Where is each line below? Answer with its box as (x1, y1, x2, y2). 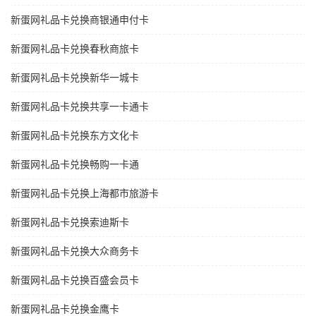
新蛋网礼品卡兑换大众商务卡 (11, 245, 139, 257)
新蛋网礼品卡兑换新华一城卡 (11, 72, 139, 84)
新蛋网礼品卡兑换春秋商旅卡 (11, 43, 139, 55)
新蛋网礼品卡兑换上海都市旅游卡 (11, 188, 159, 200)
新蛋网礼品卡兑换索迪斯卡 (11, 217, 129, 229)
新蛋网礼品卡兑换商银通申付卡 (11, 14, 149, 26)
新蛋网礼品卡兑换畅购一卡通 (11, 159, 139, 171)
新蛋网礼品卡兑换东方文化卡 (11, 130, 139, 142)
